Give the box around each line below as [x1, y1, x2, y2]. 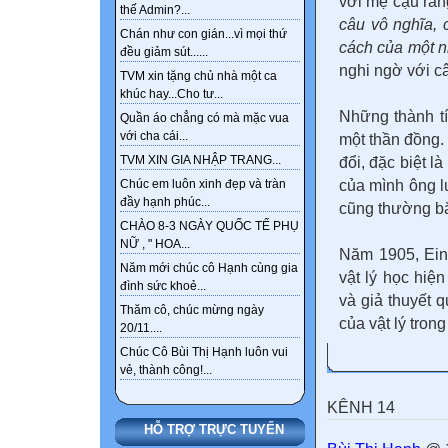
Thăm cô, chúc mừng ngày [120, 303, 264, 318]
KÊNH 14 [327, 399, 395, 416]
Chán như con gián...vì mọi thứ [120, 27, 287, 42]
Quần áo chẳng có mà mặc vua [120, 111, 289, 126]
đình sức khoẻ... [120, 279, 206, 294]
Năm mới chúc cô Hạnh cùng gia [120, 261, 298, 276]
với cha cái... [120, 129, 188, 144]
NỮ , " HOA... [120, 237, 190, 252]
